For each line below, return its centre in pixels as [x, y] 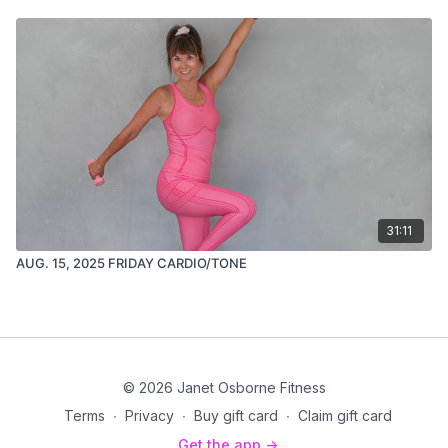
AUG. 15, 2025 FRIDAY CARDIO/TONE [131, 262]
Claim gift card [345, 415]
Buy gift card [236, 415]
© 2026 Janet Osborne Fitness [224, 387]
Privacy [149, 415]
